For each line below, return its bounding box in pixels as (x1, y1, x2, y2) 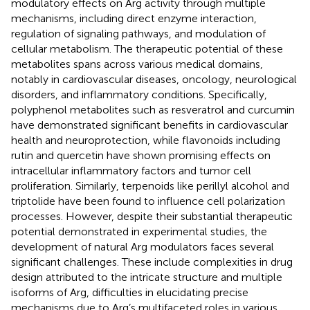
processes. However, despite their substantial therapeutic (11, 209, 293, 223)
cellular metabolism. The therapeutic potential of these (11, 42, 283, 55)
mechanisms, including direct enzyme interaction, (11, 11, 257, 25)
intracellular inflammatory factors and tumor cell (11, 163, 251, 177)
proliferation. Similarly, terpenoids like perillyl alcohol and (11, 179, 289, 192)
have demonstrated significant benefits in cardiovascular (11, 118, 288, 131)
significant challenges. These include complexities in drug (11, 255, 293, 268)
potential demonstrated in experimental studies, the (11, 224, 267, 238)
